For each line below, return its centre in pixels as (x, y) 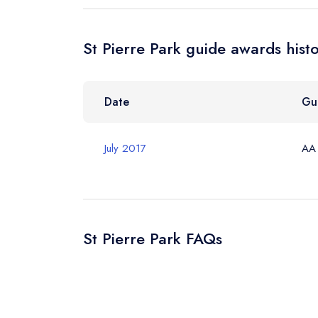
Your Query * (278, 58)
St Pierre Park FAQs (153, 238)
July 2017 (125, 148)
